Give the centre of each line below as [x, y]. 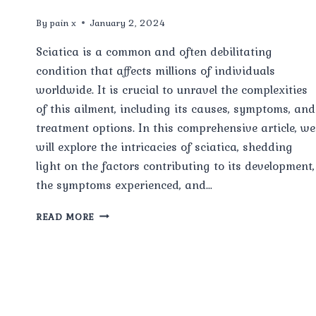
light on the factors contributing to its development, [175, 165]
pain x [63, 22]
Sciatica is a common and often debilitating [154, 51]
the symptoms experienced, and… [124, 184]
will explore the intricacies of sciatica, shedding [164, 146]
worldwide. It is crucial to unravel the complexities [172, 89]
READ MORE [66, 216]
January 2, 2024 [128, 22]
